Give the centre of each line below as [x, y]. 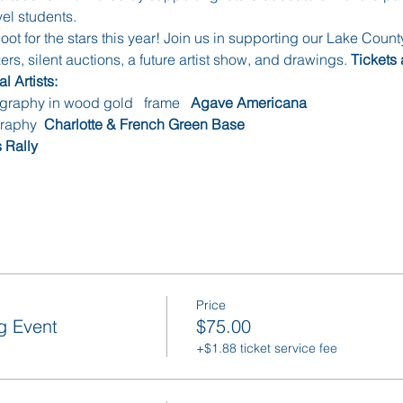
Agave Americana [248, 102]
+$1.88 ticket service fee [266, 348]
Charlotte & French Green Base [144, 124]
